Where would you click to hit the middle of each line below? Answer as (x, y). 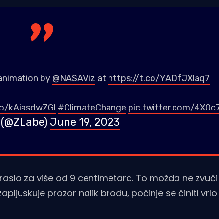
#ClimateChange (92, 108)
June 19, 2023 (85, 122)
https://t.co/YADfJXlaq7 (159, 78)
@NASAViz (74, 78)
